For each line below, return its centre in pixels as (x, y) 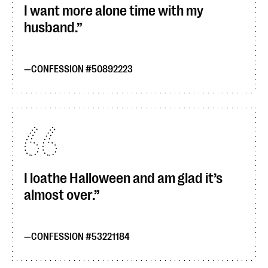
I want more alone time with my (114, 11)
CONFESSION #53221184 (80, 237)
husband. (50, 28)
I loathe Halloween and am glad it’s (123, 178)
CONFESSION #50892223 (82, 69)
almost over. (59, 195)
